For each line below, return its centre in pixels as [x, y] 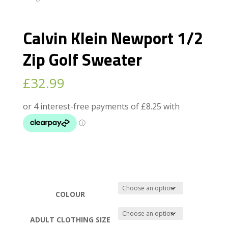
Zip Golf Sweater [82, 59]
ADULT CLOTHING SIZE [70, 219]
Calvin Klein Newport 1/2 [113, 38]
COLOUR [70, 194]
